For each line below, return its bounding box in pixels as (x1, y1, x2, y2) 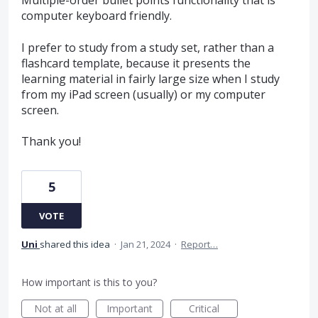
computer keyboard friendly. (21, 8, 172, 24)
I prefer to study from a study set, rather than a (21, 39, 274, 55)
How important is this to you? (21, 275, 157, 290)
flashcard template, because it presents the (21, 55, 251, 71)
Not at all (33, 302, 77, 316)
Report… (181, 238, 218, 251)
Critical (189, 302, 219, 316)
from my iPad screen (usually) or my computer (21, 86, 265, 102)
